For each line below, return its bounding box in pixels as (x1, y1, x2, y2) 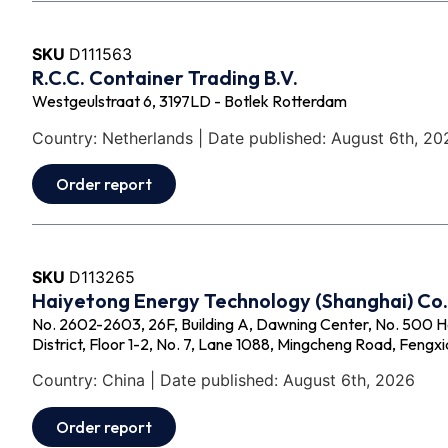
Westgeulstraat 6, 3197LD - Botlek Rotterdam (32, 91, 347, 112)
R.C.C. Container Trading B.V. (32, 65, 298, 91)
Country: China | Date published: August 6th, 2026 (32, 370, 415, 391)
